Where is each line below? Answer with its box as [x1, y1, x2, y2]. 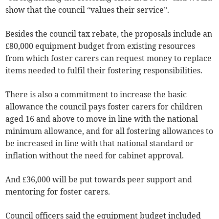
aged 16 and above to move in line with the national [5, 114, 198, 124]
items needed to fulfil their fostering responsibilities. [5, 66, 203, 76]
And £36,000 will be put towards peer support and [5, 175, 193, 185]
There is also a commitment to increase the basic [5, 89, 187, 100]
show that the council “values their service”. [5, 5, 170, 15]
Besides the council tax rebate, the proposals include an [5, 29, 213, 39]
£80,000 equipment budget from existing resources [5, 41, 196, 51]
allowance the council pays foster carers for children [5, 102, 203, 112]
